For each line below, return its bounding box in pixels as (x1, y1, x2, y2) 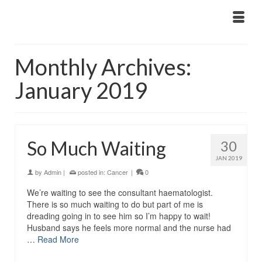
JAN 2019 (215, 154, 242, 161)
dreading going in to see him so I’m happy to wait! (27, 210, 211, 222)
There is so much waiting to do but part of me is (27, 198, 203, 210)
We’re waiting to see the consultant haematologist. (27, 187, 213, 198)
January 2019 (15, 77, 147, 104)
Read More (37, 233, 79, 245)
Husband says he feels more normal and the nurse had (27, 222, 231, 233)
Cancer (107, 167, 128, 177)
